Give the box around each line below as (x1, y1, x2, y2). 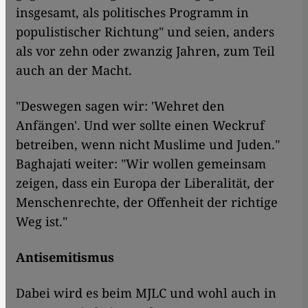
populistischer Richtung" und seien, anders (16, 23, 274, 41)
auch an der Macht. (16, 62, 132, 79)
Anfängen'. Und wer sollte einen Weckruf (16, 117, 265, 134)
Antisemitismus (16, 249, 114, 266)
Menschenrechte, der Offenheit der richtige (16, 194, 278, 211)
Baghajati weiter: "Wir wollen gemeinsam (16, 155, 266, 173)
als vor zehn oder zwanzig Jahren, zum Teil (16, 43, 275, 60)
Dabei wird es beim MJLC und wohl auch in (16, 285, 276, 302)
